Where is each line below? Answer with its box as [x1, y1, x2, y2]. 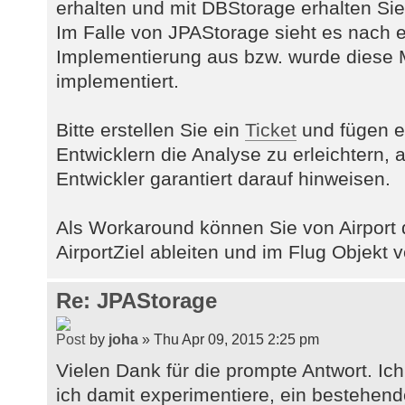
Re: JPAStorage [56, 287, 217, 313]
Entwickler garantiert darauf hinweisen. [56, 167, 391, 189]
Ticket [245, 118, 297, 140]
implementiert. [56, 70, 179, 91]
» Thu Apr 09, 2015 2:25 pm [138, 331, 319, 348]
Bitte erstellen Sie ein [56, 118, 245, 140]
